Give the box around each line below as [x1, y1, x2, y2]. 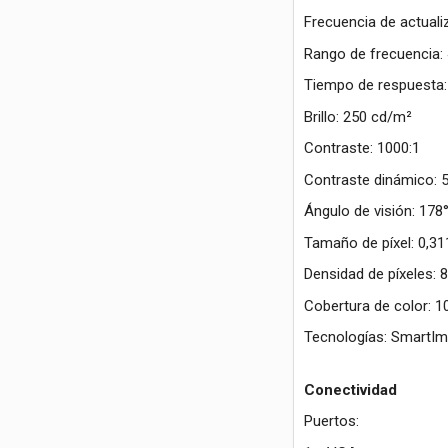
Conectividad [303, 380, 397, 399]
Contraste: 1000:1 [303, 139, 420, 158]
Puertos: [303, 412, 359, 431]
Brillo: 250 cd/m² [303, 107, 412, 126]
